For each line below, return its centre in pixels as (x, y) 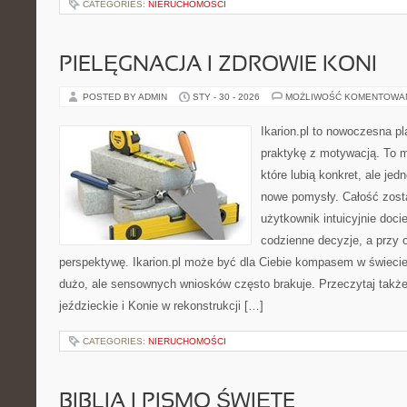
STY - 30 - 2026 (226, 97)
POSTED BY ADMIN (126, 97)
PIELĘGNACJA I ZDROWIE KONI (218, 65)
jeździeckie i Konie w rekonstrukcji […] (161, 306)
